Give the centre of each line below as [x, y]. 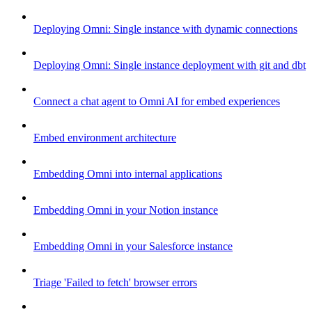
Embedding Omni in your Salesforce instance [133, 246]
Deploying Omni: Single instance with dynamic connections [165, 29]
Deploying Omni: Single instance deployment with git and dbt [170, 65]
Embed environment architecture [105, 137]
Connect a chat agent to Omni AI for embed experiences [157, 101]
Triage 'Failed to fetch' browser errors [115, 282]
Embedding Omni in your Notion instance [126, 210]
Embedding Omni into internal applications [128, 173]
